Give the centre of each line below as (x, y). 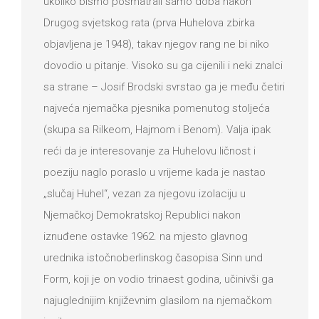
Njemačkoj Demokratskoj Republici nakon (142, 215)
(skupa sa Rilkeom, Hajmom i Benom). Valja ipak (157, 129)
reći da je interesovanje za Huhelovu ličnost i (150, 151)
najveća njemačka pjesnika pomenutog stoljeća (157, 108)
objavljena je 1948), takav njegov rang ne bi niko (156, 44)
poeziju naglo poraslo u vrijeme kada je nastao (155, 172)
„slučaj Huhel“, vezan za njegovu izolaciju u (145, 193)
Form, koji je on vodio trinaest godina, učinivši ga (158, 279)
